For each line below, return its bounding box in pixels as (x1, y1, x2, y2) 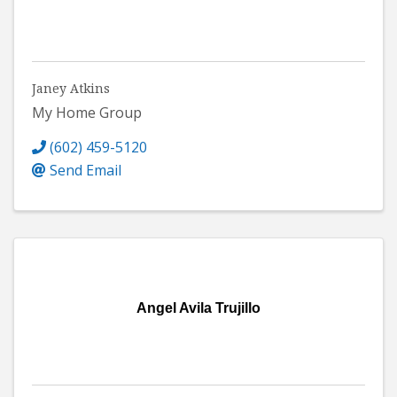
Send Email (50, 160, 121, 180)
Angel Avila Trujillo (136, 300, 261, 315)
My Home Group (32, 102, 142, 122)
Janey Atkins (32, 79, 110, 97)
